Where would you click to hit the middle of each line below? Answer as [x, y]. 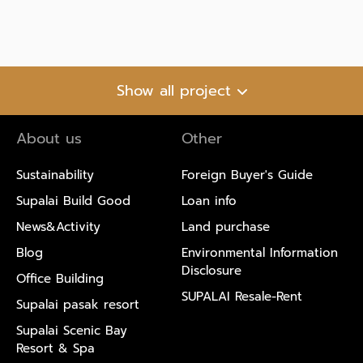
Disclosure [211, 270]
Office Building [60, 278]
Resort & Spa [56, 348]
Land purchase [226, 226]
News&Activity [58, 226]
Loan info [209, 201]
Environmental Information [260, 252]
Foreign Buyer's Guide [247, 175]
